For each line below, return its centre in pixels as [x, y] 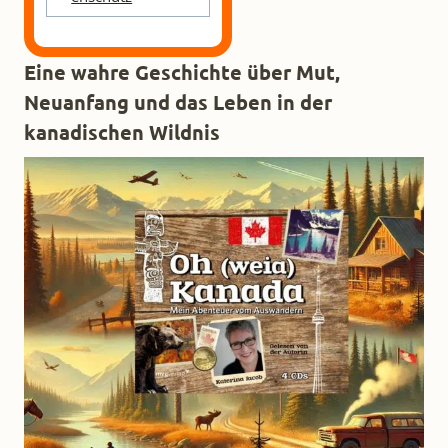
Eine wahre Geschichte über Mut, [182, 72]
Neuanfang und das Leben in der [178, 102]
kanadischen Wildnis [122, 132]
